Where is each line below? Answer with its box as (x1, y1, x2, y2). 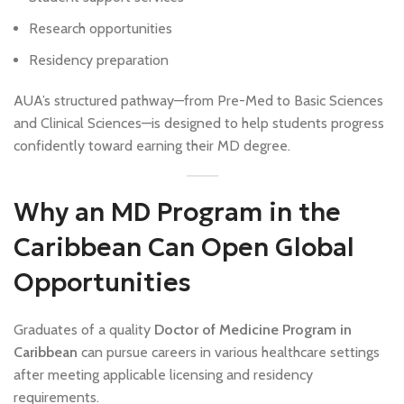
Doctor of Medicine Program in (154, 321, 352, 339)
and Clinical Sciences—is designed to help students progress (14, 115, 384, 133)
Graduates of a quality (14, 321, 154, 339)
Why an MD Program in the (14, 197, 341, 229)
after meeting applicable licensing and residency (14, 366, 313, 384)
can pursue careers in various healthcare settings (78, 344, 380, 362)
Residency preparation (29, 51, 169, 69)
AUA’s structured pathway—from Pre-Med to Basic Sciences (14, 92, 383, 110)
